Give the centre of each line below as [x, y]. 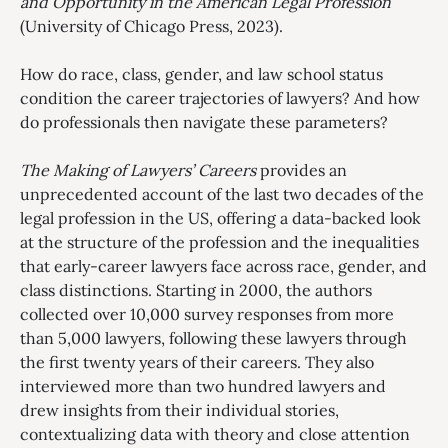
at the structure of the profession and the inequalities [219, 242]
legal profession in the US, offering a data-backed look [220, 218]
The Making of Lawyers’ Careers [138, 170]
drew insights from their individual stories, [179, 410]
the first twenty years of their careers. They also [197, 362]
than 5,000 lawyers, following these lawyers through [213, 338]
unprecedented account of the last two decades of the [222, 194]
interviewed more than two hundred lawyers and [203, 386]
